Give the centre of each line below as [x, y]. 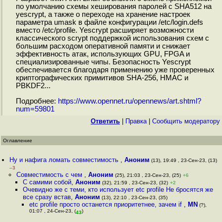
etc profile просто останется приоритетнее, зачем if [107, 204]
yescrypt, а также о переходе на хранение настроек [103, 15]
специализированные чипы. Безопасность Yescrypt [103, 62]
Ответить [105, 121]
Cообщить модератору [186, 121]
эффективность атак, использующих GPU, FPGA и [103, 54]
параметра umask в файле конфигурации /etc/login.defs [109, 23]
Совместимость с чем [50, 175]
